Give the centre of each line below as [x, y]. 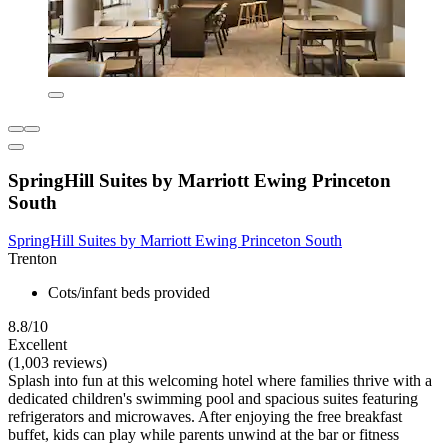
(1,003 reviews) [57, 363]
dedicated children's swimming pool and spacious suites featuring [213, 399]
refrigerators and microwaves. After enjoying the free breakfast [205, 417]
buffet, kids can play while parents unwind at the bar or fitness [203, 435]
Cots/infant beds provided [129, 293]
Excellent [37, 345]
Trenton [32, 259]
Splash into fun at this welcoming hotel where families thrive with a [220, 381]
